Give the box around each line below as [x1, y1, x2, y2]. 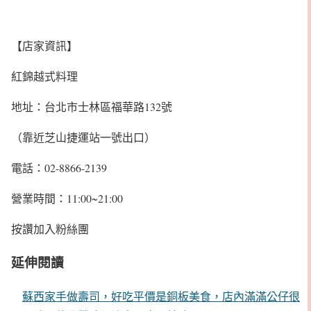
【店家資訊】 [11, 37, 78, 53]
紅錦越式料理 [11, 68, 78, 83]
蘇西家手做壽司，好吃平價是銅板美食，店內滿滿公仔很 [22, 289, 300, 304]
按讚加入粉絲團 [11, 221, 89, 236]
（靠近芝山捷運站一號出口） [11, 129, 155, 144]
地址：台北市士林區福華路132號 [11, 99, 172, 114]
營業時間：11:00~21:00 [11, 190, 123, 205]
